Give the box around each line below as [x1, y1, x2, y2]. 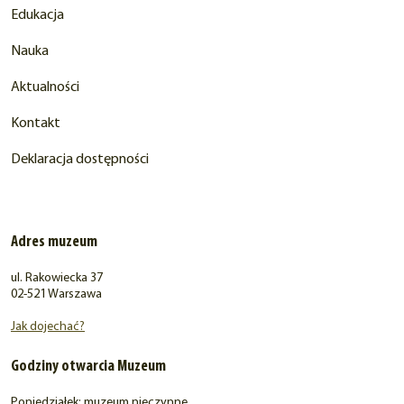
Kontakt [11, 116, 60, 132]
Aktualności [11, 80, 79, 96]
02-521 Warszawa [11, 288, 102, 302]
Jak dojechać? [11, 320, 85, 335]
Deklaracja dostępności [11, 152, 149, 168]
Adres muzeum [11, 234, 97, 252]
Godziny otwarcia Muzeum [11, 358, 166, 376]
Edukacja [11, 8, 64, 23]
